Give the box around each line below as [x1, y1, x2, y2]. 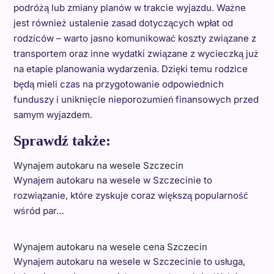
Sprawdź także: [13, 132, 111, 149]
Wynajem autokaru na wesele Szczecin [13, 159, 183, 171]
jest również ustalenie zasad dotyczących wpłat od [13, 17, 233, 29]
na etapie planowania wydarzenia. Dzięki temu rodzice [13, 62, 248, 75]
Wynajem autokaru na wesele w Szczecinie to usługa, [13, 255, 245, 267]
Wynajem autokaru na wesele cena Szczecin [13, 240, 207, 253]
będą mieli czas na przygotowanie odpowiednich [13, 78, 224, 90]
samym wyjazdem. [13, 108, 92, 120]
